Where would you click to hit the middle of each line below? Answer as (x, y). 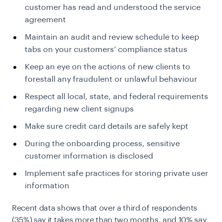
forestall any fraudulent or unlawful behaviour (111, 79)
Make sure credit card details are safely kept (107, 126)
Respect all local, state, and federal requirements (116, 97)
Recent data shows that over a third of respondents (105, 208)
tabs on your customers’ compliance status (106, 50)
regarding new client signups (79, 109)
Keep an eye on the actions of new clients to (108, 67)
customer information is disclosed (89, 156)
